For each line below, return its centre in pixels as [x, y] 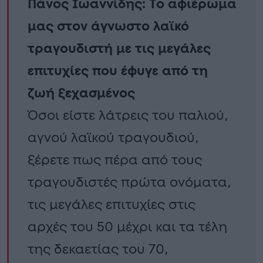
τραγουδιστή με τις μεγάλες [119, 48]
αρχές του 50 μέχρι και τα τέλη [127, 227]
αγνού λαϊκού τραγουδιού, [113, 138]
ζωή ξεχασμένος [81, 93]
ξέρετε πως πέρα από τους [115, 160]
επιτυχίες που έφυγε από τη [118, 71]
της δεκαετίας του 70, [98, 249]
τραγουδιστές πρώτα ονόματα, [129, 182]
